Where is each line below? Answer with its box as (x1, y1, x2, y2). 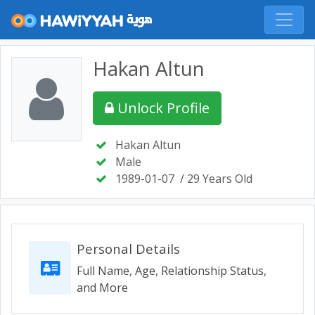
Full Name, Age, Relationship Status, (77, 263, 266, 278)
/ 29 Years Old (180, 171, 252, 186)
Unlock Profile (117, 98, 210, 117)
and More (77, 280, 128, 295)
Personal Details (77, 240, 180, 257)
